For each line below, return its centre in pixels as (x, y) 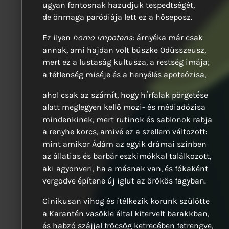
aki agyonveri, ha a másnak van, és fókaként (125, 169)
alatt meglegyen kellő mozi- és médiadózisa (124, 107)
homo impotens (102, 38)
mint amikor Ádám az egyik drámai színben (124, 144)
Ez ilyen (58, 38)
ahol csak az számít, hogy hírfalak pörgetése (125, 95)
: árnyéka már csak (168, 38)
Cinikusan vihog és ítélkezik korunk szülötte (126, 201)
